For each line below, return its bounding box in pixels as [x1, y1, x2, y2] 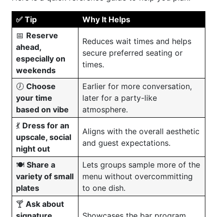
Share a [27, 160, 55, 170]
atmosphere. [82, 105, 128, 114]
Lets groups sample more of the [82, 160, 200, 170]
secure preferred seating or [82, 48, 183, 58]
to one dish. [82, 183, 125, 193]
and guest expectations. [82, 138, 170, 148]
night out [16, 144, 50, 154]
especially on [16, 54, 65, 63]
